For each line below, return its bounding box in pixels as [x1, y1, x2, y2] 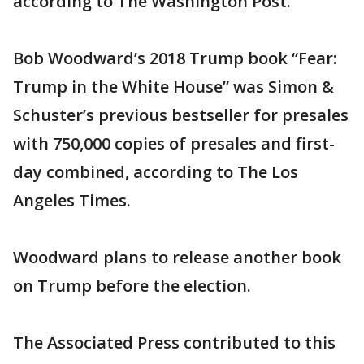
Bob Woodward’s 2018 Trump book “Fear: [13, 47, 337, 69]
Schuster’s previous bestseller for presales [13, 104, 349, 126]
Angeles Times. [13, 189, 131, 211]
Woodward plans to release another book [13, 246, 341, 268]
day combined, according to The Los [13, 161, 298, 183]
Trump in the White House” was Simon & [13, 76, 334, 97]
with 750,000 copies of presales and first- [13, 132, 335, 154]
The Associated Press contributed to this [13, 331, 336, 353]
